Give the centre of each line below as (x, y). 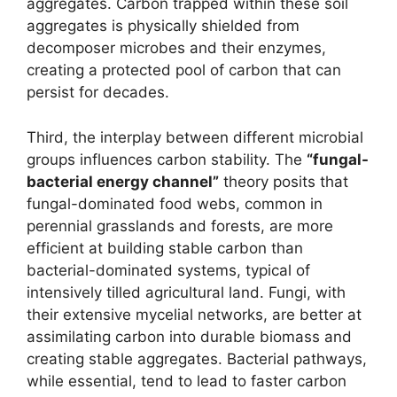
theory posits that (284, 181)
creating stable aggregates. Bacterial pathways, (197, 358)
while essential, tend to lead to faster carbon (187, 381)
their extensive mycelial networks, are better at (194, 314)
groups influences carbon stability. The (167, 159)
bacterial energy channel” (123, 181)
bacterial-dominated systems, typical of (168, 270)
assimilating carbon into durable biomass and (189, 336)
